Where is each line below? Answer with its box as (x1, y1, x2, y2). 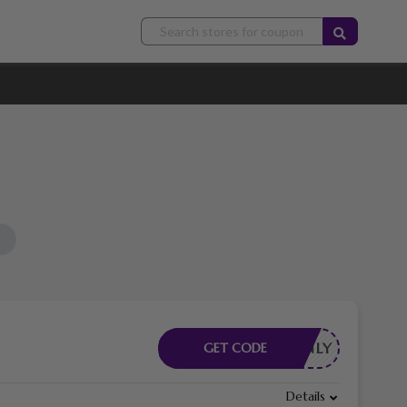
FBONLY (271, 339, 333, 358)
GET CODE (203, 340, 267, 357)
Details (285, 388, 325, 405)
